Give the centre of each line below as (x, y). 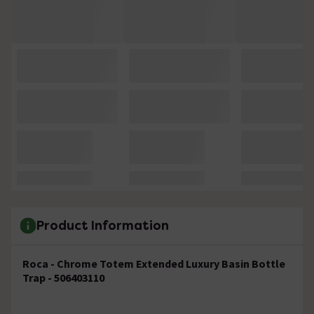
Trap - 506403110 (63, 277)
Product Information (103, 226)
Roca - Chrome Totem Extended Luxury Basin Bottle (154, 263)
